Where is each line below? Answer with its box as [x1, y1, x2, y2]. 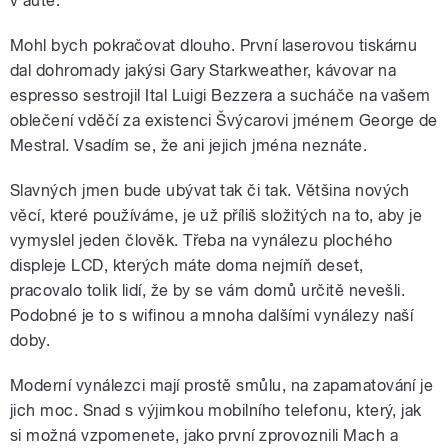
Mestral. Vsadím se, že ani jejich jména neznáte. [10, 136, 368, 156]
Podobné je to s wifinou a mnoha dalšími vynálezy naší [10, 306, 414, 326]
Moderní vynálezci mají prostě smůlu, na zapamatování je [10, 376, 434, 396]
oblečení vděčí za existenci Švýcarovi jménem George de [10, 111, 438, 131]
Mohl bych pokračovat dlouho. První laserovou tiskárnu [10, 36, 418, 56]
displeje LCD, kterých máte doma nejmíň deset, [10, 256, 364, 276]
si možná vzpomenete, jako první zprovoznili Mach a [10, 426, 399, 446]
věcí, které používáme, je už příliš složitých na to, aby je [10, 206, 423, 226]
